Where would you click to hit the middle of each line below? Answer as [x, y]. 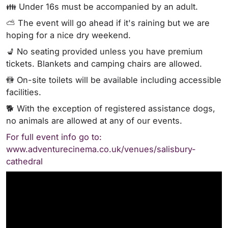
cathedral [24, 161]
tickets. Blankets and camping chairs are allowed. [104, 64]
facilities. [24, 92]
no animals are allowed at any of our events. [94, 121]
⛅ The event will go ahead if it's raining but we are [108, 23]
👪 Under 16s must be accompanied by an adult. [102, 7]
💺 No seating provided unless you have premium [104, 51]
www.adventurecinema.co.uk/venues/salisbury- [101, 149]
